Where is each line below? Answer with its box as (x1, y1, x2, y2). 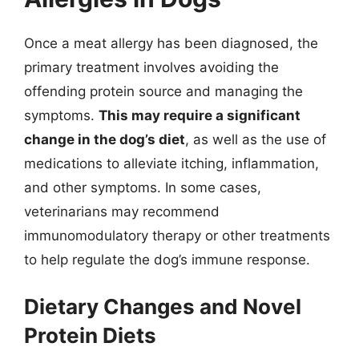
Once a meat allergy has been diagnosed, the (24, 35, 318, 51)
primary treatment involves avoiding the (24, 59, 279, 75)
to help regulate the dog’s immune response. (24, 252, 310, 268)
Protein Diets (24, 322, 156, 348)
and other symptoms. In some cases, (24, 179, 261, 196)
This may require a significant (99, 107, 301, 123)
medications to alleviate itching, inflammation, (24, 155, 319, 171)
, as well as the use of (185, 131, 326, 147)
